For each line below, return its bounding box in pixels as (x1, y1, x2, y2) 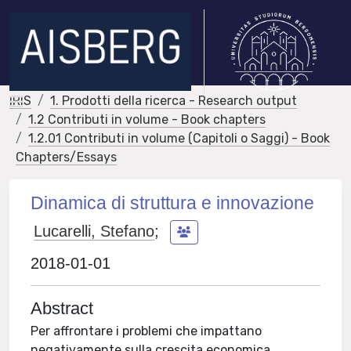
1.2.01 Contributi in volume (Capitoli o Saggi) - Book (28, 131, 330, 146)
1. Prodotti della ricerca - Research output (50, 93, 297, 108)
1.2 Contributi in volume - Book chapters (28, 112, 266, 127)
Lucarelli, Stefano (34, 222, 155, 240)
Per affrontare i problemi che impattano (31, 324, 262, 338)
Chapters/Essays (16, 150, 117, 165)
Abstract (31, 299, 94, 318)
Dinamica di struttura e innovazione (31, 193, 315, 213)
